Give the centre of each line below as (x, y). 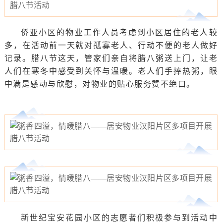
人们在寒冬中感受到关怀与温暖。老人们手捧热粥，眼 (111, 71)
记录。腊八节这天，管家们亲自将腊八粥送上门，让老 (111, 58)
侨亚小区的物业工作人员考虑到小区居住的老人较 (119, 33)
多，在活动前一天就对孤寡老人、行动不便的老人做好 (111, 46)
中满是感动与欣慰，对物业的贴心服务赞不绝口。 (100, 84)
